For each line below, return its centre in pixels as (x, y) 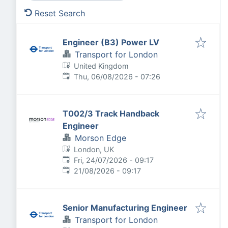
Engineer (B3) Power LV (111, 42)
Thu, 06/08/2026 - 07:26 (117, 77)
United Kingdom (102, 66)
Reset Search (60, 13)
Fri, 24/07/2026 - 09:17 (114, 160)
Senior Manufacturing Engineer (125, 208)
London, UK (94, 149)
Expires (75, 170)
